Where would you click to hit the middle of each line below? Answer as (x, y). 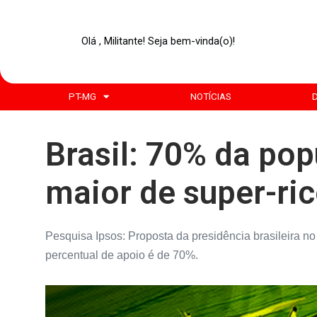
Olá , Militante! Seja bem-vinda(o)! (158, 41)
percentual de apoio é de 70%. (121, 255)
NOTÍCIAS (211, 96)
